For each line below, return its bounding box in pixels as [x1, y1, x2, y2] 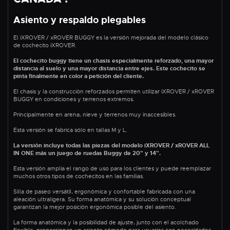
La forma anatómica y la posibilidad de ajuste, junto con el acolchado [13, 218, 199, 226]
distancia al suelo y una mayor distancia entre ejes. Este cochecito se [13, 64, 205, 72]
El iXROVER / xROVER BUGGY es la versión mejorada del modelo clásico [13, 33, 208, 41]
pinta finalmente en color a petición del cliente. [13, 72, 144, 80]
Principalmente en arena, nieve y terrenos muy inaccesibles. [13, 110, 177, 118]
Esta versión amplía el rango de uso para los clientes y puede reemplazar [13, 164, 211, 172]
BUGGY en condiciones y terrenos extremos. [13, 95, 135, 103]
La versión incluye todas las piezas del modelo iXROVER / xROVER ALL [13, 141, 209, 149]
